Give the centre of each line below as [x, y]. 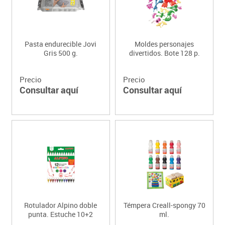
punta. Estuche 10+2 [61, 214]
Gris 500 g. [61, 53]
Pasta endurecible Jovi [61, 44]
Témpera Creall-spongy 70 [164, 205]
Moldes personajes [164, 44]
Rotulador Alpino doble [61, 205]
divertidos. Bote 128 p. [164, 53]
